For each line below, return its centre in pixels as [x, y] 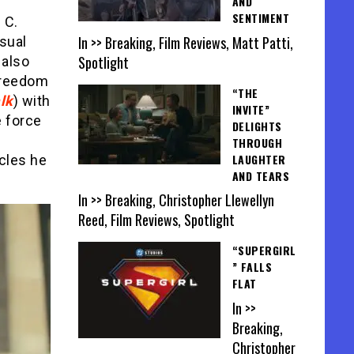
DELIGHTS [257, 126]
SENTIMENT [260, 18]
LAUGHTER [259, 159]
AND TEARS [260, 175]
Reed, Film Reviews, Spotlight [156, 220]
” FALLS [252, 267]
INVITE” [250, 109]
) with [32, 101]
